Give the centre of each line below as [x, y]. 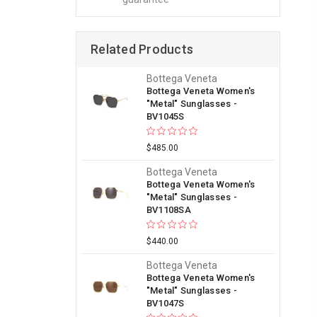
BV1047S [165, 303]
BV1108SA [168, 210]
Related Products [142, 49]
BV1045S [165, 116]
